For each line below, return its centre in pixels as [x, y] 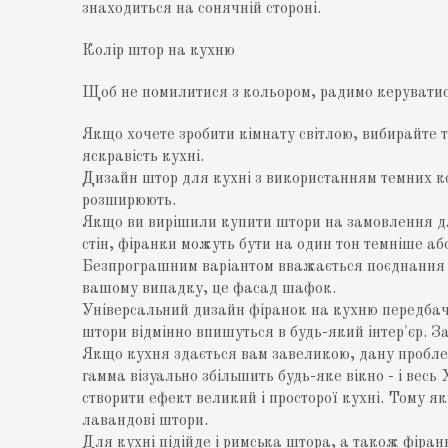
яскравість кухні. [143, 157]
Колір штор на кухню [159, 51]
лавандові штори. [145, 421]
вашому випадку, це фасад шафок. [209, 289]
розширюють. [129, 201]
